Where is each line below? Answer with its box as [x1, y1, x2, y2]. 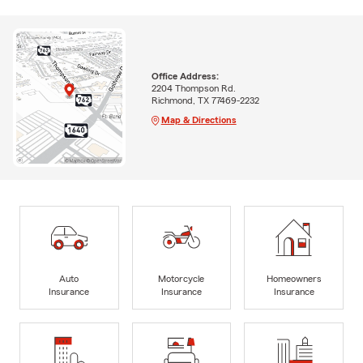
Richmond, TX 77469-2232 [151, 95, 259, 105]
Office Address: [151, 70, 219, 81]
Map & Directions [160, 114, 237, 125]
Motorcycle [158, 273, 205, 284]
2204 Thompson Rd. [151, 83, 236, 93]
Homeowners [266, 273, 322, 284]
